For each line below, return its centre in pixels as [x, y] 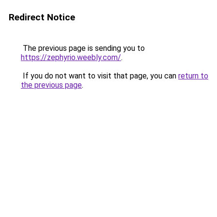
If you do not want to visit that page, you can [100, 76]
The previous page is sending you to [83, 48]
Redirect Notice [42, 17]
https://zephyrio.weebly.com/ [71, 57]
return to [193, 76]
